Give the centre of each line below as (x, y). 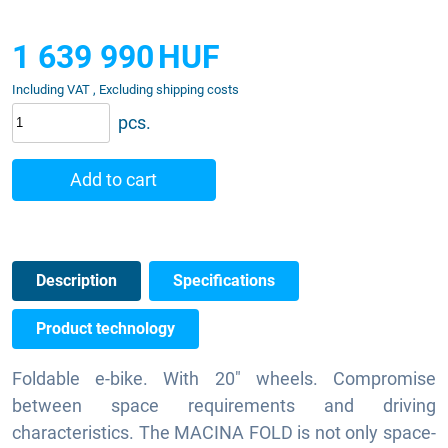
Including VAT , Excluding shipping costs (125, 89)
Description (76, 280)
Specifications (224, 280)
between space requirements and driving (224, 405)
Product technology (105, 328)
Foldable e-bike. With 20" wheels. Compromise (224, 378)
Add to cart (114, 179)
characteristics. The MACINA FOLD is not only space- (224, 432)
